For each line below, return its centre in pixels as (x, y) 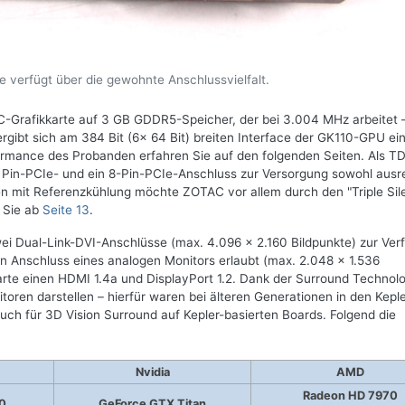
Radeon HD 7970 (350, 395)
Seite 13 (66, 209)
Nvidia (152, 372)
